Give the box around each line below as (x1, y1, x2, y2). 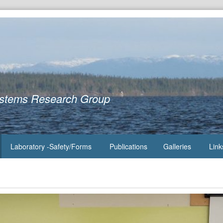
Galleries (163, 141, 191, 151)
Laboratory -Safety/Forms (10, 141, 92, 151)
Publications (110, 141, 147, 151)
